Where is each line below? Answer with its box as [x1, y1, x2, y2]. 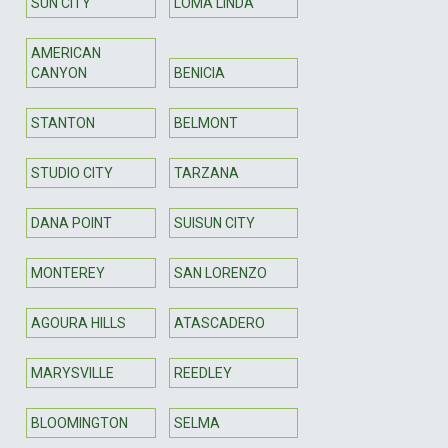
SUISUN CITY [173, 214, 255, 231]
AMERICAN [31, 44, 101, 61]
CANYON [31, 64, 87, 81]
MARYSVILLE [31, 364, 114, 381]
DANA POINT [31, 214, 112, 231]
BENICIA [173, 64, 225, 81]
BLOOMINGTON [31, 414, 128, 431]
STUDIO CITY [31, 164, 113, 181]
